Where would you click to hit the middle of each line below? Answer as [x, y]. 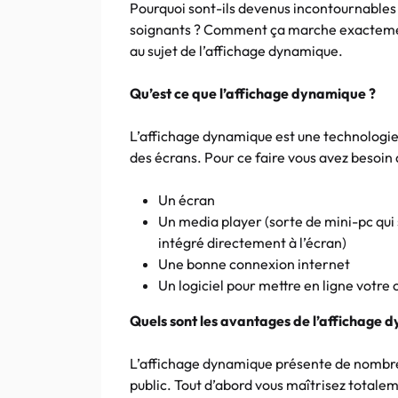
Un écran [187, 200]
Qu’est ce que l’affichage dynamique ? [253, 93]
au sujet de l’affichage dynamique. [236, 51]
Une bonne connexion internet [254, 264]
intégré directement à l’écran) [252, 243]
